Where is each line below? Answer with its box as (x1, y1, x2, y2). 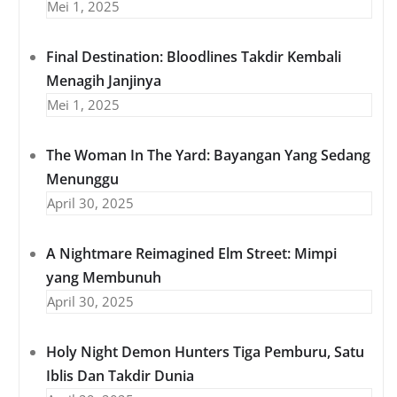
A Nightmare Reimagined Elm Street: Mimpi (46, 244, 337, 264)
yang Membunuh (46, 268, 161, 288)
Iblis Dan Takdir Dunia (46, 366, 194, 386)
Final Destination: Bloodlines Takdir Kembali (46, 47, 341, 67)
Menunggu (46, 169, 119, 190)
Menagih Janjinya (46, 71, 161, 91)
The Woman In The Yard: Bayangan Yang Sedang (46, 145, 370, 166)
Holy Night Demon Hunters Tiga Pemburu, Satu (46, 342, 364, 362)
